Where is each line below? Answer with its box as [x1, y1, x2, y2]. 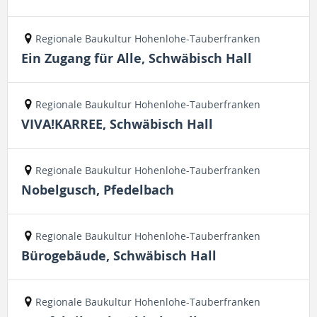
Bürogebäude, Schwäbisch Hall [21, 247, 217, 265]
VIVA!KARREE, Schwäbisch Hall [21, 115, 213, 133]
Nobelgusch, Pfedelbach [21, 181, 174, 199]
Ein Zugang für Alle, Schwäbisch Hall [21, 50, 252, 67]
